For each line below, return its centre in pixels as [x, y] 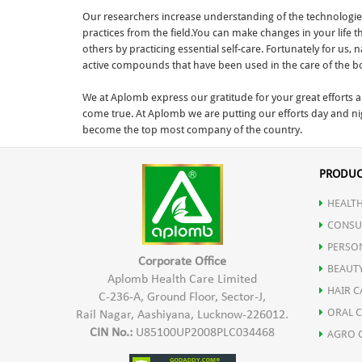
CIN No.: [112, 333]
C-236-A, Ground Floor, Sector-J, [183, 298]
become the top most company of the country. [192, 130]
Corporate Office [183, 262]
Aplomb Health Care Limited [183, 280]
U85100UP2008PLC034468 [204, 333]
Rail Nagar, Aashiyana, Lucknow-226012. [183, 316]
